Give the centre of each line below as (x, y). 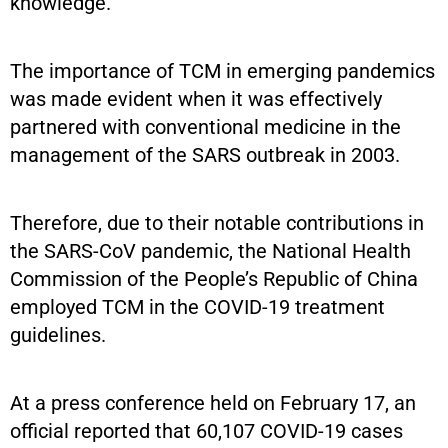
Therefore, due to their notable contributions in (217, 223)
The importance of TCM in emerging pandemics (222, 71)
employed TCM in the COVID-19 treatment (197, 307)
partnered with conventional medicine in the (205, 127)
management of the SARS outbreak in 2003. (205, 155)
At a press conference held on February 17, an (213, 403)
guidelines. (58, 335)
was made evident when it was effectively (196, 99)
